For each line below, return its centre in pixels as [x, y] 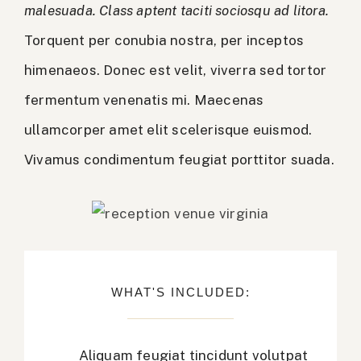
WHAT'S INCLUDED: [180, 292]
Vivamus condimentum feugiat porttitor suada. [179, 160]
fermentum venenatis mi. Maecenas [144, 100]
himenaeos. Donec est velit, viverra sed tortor [176, 70]
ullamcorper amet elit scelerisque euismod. [168, 130]
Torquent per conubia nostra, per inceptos [164, 40]
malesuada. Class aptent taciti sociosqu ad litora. [177, 10]
